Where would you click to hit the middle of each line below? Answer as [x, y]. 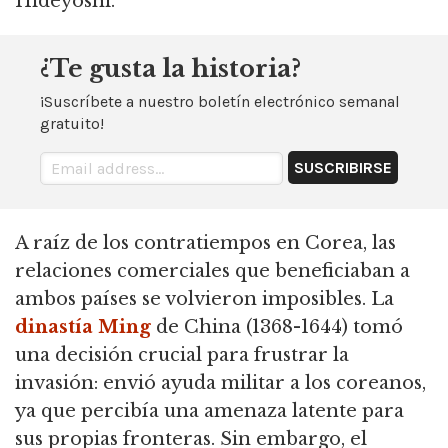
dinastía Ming [83, 327]
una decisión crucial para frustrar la [182, 355]
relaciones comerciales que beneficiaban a [212, 271]
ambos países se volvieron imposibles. [190, 299]
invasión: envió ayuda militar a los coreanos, [220, 383]
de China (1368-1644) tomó [277, 327]
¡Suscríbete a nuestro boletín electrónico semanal [220, 102]
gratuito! [72, 124]
